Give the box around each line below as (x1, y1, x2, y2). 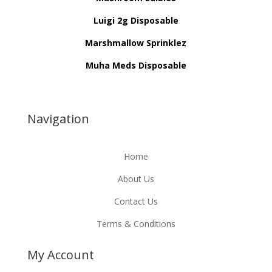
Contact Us (114, 195, 158, 207)
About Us (117, 172, 154, 185)
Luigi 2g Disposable (93, 14, 178, 26)
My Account (27, 246, 94, 263)
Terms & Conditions (96, 217, 175, 229)
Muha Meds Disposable (85, 59, 186, 71)
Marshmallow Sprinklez (85, 36, 187, 49)
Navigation (27, 110, 89, 127)
